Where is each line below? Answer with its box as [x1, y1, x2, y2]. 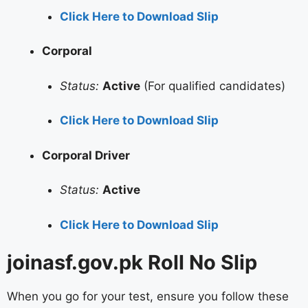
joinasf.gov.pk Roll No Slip [7, 250, 257, 275]
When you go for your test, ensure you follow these [7, 289, 289, 304]
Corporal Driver [42, 148, 130, 162]
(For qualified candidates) [140, 78, 285, 93]
